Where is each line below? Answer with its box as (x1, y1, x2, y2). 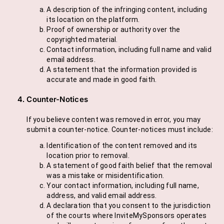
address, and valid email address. (46, 191, 157, 200)
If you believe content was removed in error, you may (26, 115, 201, 124)
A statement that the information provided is (46, 65, 197, 74)
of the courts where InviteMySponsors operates (46, 211, 207, 220)
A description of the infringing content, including (46, 5, 207, 14)
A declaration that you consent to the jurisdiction (46, 201, 210, 210)
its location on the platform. (46, 15, 140, 24)
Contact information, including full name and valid (46, 45, 211, 54)
